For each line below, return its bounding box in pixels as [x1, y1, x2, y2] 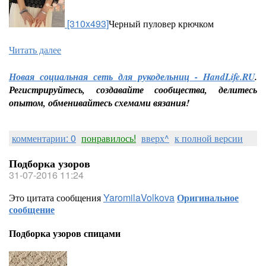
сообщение [9, 202, 55, 216]
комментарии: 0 [12, 131, 76, 145]
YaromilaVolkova [103, 191, 175, 204]
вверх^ [141, 131, 169, 145]
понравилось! [81, 131, 136, 145]
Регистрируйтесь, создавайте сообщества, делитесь [9, 83, 257, 96]
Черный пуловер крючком [109, 17, 214, 30]
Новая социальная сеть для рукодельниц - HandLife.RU [9, 70, 255, 83]
